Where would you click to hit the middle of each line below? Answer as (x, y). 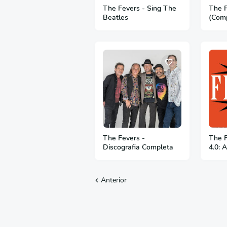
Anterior (114, 180)
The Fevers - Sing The (140, 8)
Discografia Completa (138, 147)
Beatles (116, 17)
